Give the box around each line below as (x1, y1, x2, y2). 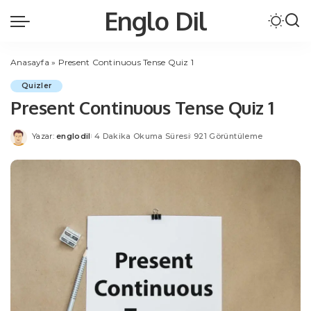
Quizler (22, 81, 52, 90)
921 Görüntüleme (194, 131, 263, 141)
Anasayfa (10, 57, 49, 67)
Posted (31, 136, 62, 146)
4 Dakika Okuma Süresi (94, 131, 191, 141)
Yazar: (32, 131, 55, 141)
